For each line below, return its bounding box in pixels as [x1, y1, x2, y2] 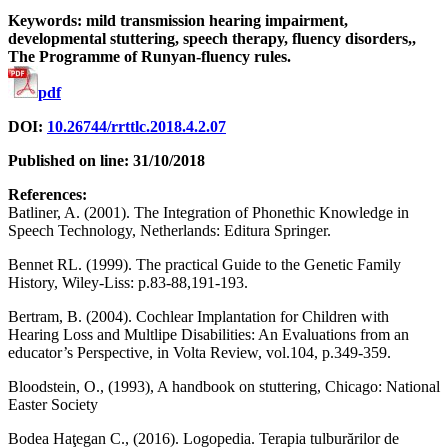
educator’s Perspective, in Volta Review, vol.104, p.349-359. [8, 343, 391, 361]
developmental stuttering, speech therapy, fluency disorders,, [8, 29, 416, 47]
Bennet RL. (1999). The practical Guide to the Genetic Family [8, 255, 401, 273]
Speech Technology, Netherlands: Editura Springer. [8, 221, 331, 239]
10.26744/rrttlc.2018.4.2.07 [47, 117, 226, 135]
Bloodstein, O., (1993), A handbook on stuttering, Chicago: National [8, 377, 440, 395]
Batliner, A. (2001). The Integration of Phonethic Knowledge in [8, 203, 409, 221]
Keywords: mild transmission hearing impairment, [8, 11, 348, 29]
